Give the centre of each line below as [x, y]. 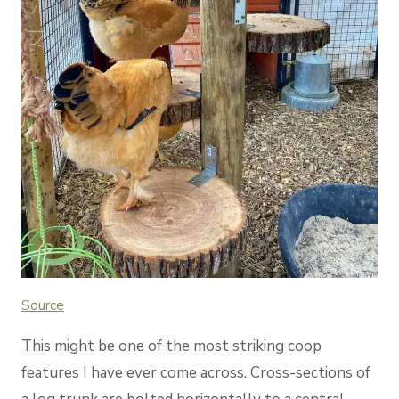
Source [43, 305]
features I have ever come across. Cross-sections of [196, 372]
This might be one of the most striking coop [171, 346]
